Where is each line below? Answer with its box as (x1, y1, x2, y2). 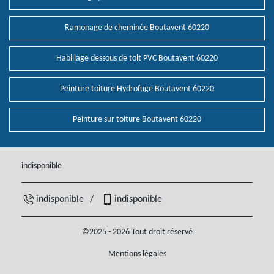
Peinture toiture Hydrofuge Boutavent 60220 (60, 84, 214, 94)
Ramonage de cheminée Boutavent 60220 (65, 23, 209, 33)
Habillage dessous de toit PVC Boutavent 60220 (56, 54, 218, 64)
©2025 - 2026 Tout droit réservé (81, 228, 193, 237)
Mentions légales (108, 250, 166, 259)
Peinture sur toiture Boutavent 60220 (73, 115, 201, 125)
